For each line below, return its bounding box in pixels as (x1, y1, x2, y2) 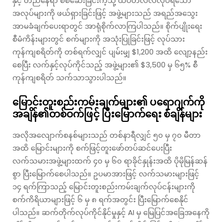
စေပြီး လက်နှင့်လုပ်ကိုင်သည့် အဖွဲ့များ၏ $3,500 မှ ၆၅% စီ (12, 59, 198, 70)
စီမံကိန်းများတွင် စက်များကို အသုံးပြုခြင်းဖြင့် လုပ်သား (12, 33, 185, 44)
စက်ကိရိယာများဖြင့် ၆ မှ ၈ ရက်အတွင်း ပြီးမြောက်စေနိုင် (12, 194, 188, 205)
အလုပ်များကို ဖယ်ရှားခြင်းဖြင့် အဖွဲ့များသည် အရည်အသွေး (12, 7, 198, 18)
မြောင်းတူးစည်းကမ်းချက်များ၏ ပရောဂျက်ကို (12, 95, 205, 109)
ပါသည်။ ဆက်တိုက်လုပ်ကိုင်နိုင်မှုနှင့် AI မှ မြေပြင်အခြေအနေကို (12, 207, 210, 218)
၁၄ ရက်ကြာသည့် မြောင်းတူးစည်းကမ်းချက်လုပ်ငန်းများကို (12, 181, 195, 192)
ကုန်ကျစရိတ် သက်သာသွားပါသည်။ (12, 72, 126, 83)
